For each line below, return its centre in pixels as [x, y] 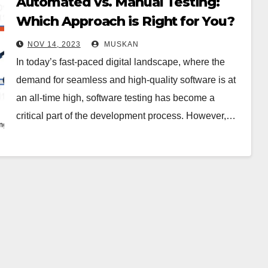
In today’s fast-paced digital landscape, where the [120, 62]
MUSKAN [120, 44]
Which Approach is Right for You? [125, 21]
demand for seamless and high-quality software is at [126, 80]
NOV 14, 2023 [54, 44]
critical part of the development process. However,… [126, 116]
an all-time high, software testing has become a [115, 98]
